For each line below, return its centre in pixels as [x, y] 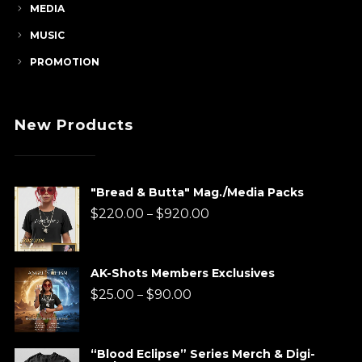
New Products [74, 126]
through [231, 291]
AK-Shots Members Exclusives [182, 274]
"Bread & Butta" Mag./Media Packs [197, 193]
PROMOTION [64, 62]
